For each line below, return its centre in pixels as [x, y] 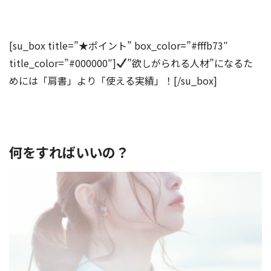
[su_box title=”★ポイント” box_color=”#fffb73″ [119, 45]
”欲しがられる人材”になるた [190, 63]
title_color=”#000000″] [63, 63]
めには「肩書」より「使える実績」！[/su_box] [113, 80]
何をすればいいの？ [69, 152]
